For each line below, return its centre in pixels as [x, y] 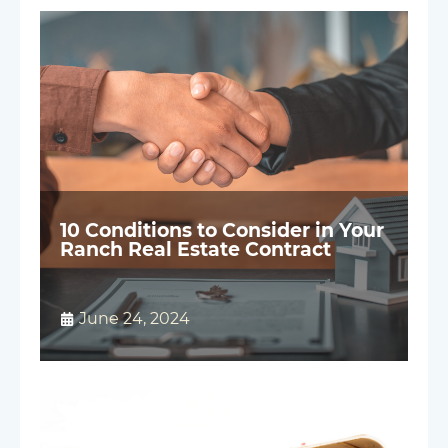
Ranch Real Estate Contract [195, 249]
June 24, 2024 [134, 319]
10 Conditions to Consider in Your [222, 230]
